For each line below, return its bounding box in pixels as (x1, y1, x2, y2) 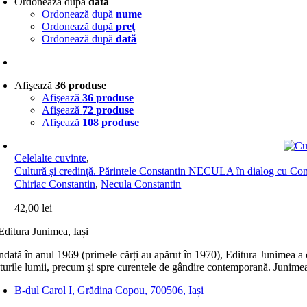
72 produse (82, 104, 134, 116)
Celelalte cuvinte (14, 152, 87, 164)
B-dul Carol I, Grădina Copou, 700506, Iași (14, 284, 204, 296)
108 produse (82, 116, 140, 128)
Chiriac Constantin (14, 178, 96, 190)
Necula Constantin (101, 178, 182, 190)
